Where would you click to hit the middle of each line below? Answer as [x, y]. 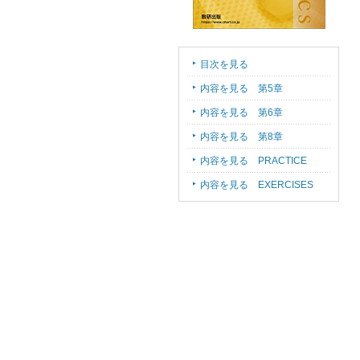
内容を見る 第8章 [241, 137]
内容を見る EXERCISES [257, 185]
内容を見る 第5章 [241, 88]
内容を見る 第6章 [241, 112]
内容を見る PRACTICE [254, 161]
